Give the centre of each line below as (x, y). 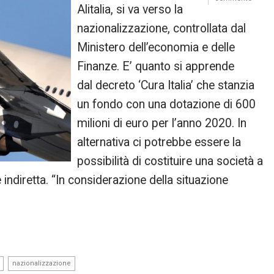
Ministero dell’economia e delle (156, 47)
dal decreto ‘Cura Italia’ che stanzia (166, 85)
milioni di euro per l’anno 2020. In (162, 123)
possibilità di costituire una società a (170, 161)
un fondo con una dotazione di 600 (167, 104)
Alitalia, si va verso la (130, 9)
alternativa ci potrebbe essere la (159, 142)
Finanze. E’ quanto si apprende (156, 66)
